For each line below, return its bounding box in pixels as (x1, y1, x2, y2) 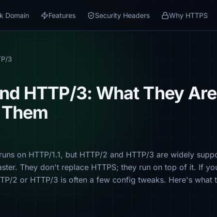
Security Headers (95, 11, 150, 19)
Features (48, 11, 76, 19)
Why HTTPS (169, 11, 208, 19)
